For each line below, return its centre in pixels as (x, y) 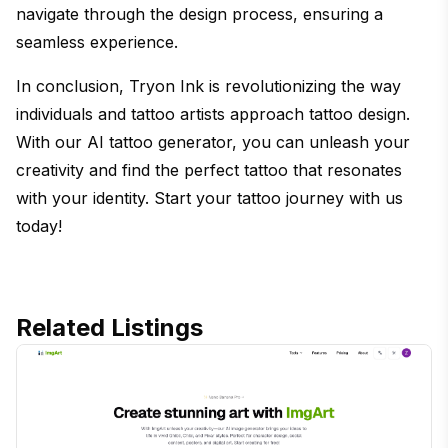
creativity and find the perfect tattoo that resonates (209, 169)
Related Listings (109, 327)
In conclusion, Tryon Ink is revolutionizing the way (208, 85)
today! (39, 225)
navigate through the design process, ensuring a (199, 13)
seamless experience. (97, 41)
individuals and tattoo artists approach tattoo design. (213, 113)
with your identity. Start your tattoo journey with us (209, 197)
